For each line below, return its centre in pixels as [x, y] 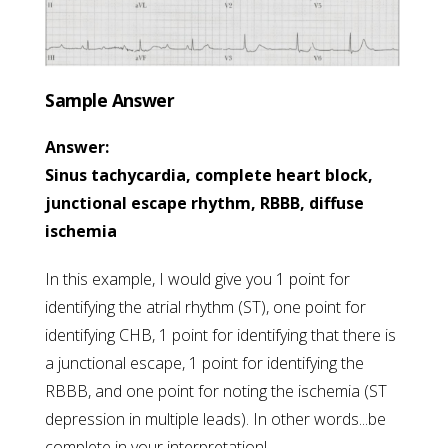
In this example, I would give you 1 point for [197, 279]
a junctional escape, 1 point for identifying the [204, 363]
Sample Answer [110, 100]
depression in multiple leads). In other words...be [215, 419]
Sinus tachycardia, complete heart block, [209, 175]
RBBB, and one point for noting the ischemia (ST [216, 391]
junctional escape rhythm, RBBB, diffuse [204, 203]
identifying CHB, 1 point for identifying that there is [220, 335]
